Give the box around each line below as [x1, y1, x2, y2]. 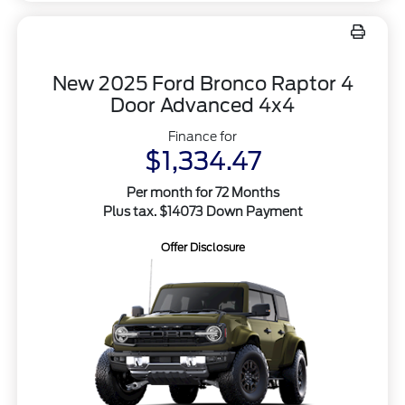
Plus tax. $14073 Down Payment [102, 203, 303, 219]
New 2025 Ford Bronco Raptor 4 [52, 71, 353, 95]
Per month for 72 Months [126, 184, 279, 200]
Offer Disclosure [160, 240, 245, 254]
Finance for [168, 128, 237, 144]
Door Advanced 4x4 [110, 93, 295, 117]
